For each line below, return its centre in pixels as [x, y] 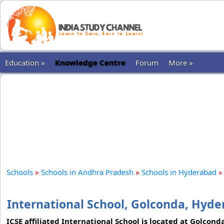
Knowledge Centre [90, 62]
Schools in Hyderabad [179, 172]
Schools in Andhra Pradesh [87, 172]
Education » [25, 62]
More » [181, 62]
